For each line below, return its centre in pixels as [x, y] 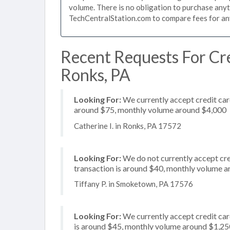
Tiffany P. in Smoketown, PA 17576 [133, 184]
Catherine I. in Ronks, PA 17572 [128, 126]
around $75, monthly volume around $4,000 [150, 110]
